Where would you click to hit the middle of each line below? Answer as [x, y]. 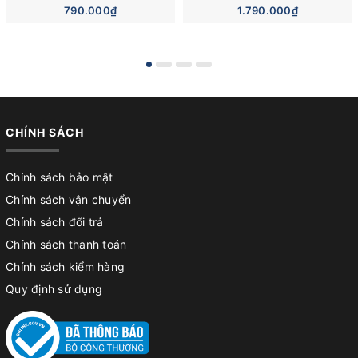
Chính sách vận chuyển [69, 199]
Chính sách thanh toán [66, 244]
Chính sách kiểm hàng [65, 266]
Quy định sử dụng [54, 288]
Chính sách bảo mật [60, 177]
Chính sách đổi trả [55, 221]
